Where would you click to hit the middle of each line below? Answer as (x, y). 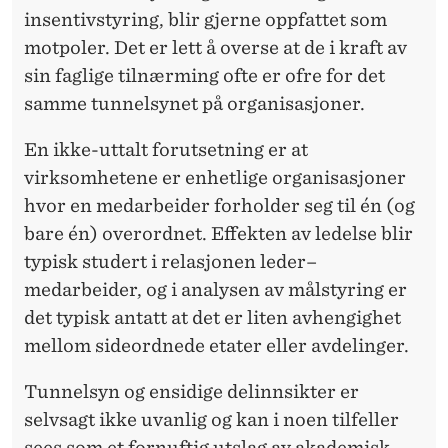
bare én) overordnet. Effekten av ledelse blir (218, 233)
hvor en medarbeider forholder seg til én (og (219, 205)
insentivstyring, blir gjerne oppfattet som (205, 19)
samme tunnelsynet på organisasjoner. (194, 103)
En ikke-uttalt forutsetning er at (166, 149)
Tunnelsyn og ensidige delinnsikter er (191, 391)
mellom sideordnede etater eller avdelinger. (216, 345)
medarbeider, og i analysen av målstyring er (215, 289)
